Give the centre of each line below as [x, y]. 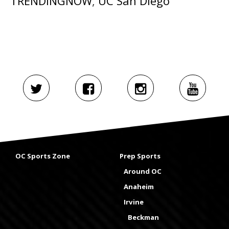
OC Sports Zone [43, 156]
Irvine [134, 202]
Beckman [143, 217]
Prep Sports [140, 156]
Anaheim [139, 187]
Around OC [143, 171]
